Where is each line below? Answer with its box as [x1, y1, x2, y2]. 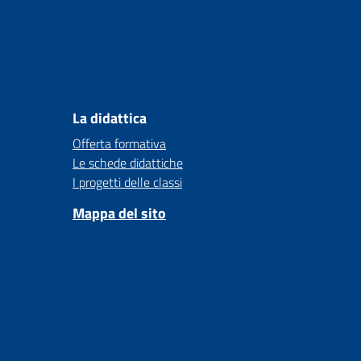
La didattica [73, 107, 147, 129]
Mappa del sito [73, 202, 166, 224]
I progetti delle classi [73, 172, 182, 192]
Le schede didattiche [73, 153, 183, 172]
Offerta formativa [73, 134, 166, 153]
